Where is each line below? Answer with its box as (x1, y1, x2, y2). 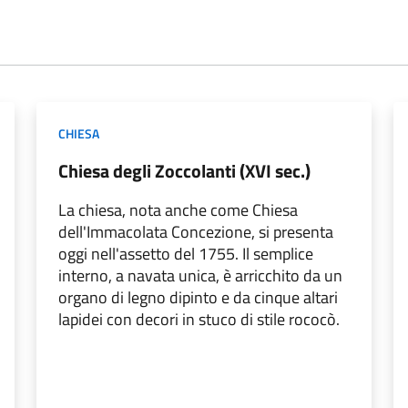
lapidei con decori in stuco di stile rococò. (58, 307, 340, 331)
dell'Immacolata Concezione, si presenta (58, 219, 333, 244)
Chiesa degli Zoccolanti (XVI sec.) (58, 157, 311, 185)
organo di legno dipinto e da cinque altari (58, 285, 338, 310)
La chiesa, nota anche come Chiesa (58, 198, 298, 222)
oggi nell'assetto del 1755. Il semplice (58, 241, 313, 266)
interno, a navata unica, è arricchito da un (58, 263, 342, 288)
